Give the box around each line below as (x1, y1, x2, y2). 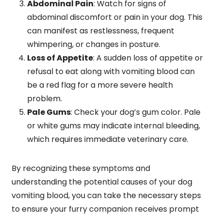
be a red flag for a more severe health (27, 79, 173, 91)
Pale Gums (27, 106, 71, 118)
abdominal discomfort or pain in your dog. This (27, 11, 202, 23)
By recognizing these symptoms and (12, 162, 150, 174)
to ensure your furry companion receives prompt (12, 203, 199, 215)
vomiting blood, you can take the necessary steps (12, 189, 201, 201)
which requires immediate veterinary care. (27, 133, 188, 145)
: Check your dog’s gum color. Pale (71, 106, 201, 118)
